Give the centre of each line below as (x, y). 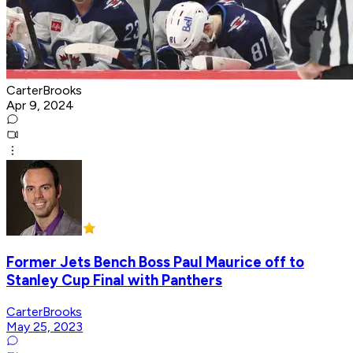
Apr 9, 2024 (40, 105)
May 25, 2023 (45, 327)
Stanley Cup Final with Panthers (114, 281)
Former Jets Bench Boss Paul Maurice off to (155, 262)
